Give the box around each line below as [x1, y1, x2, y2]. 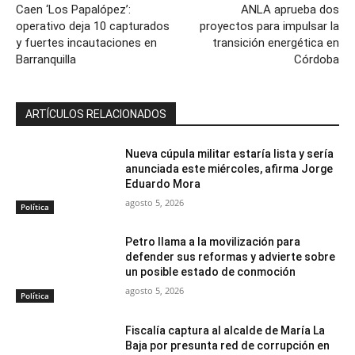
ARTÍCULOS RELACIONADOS [25, 107, 166, 120]
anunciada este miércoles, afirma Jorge [125, 162, 334, 175]
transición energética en [212, 35, 339, 50]
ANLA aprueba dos [240, 2, 339, 17]
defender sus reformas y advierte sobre [125, 250, 336, 264]
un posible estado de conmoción [125, 265, 296, 279]
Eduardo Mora [125, 177, 201, 190]
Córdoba [293, 52, 339, 67]
